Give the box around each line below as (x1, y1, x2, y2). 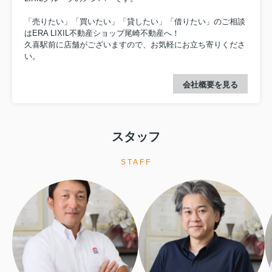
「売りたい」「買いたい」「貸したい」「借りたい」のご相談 (24, 16, 245, 26)
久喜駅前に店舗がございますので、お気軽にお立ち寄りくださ (24, 39, 245, 49)
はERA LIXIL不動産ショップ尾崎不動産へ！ (24, 28, 180, 38)
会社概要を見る (183, 80, 238, 90)
